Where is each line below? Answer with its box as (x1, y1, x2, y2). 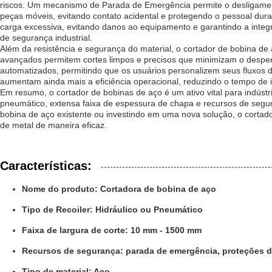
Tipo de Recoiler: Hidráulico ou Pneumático (22, 205, 203, 214)
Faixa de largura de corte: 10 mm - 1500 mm (22, 225, 202, 235)
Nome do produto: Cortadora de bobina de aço (22, 184, 216, 194)
